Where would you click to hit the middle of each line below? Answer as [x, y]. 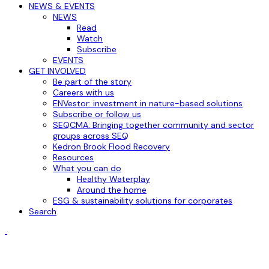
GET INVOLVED [57, 71]
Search [43, 212]
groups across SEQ [91, 136]
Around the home [112, 190]
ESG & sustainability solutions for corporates [143, 201]
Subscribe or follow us [97, 114]
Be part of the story [92, 82]
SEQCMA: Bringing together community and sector [153, 125]
